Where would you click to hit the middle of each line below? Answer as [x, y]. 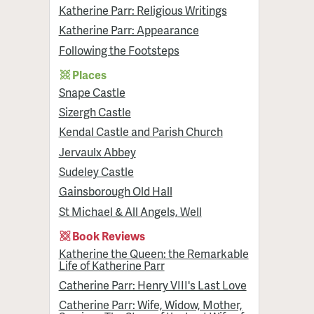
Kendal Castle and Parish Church [141, 132]
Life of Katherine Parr [111, 265]
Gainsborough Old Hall [115, 191]
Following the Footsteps [119, 50]
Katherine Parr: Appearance [129, 30]
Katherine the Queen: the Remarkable [153, 253]
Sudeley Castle [96, 171]
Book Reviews [109, 235]
